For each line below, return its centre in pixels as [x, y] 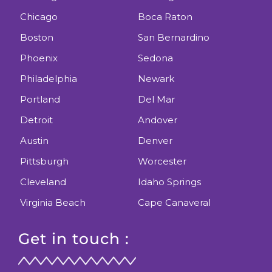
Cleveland [43, 182]
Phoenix [39, 58]
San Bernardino [174, 37]
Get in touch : [74, 238]
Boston [37, 37]
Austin [34, 140]
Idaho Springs [169, 182]
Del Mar [156, 99]
